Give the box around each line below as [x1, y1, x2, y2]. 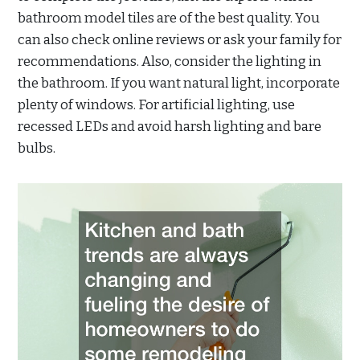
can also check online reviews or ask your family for [18, 31, 342, 48]
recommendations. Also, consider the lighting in [18, 52, 321, 70]
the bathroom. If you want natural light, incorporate [18, 74, 340, 92]
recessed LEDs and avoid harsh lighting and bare [18, 117, 321, 135]
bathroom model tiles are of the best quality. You [18, 9, 320, 27]
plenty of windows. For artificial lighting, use [18, 96, 295, 113]
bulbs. [18, 139, 55, 157]
